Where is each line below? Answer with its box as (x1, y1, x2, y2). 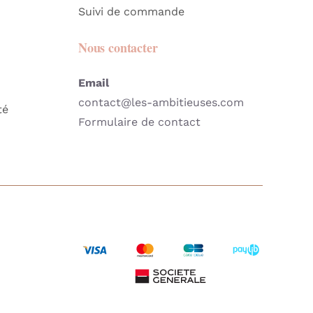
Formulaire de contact (78, 115, 201, 129)
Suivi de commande (78, 4, 184, 18)
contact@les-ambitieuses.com (78, 95, 244, 109)
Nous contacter (78, 38, 158, 57)
